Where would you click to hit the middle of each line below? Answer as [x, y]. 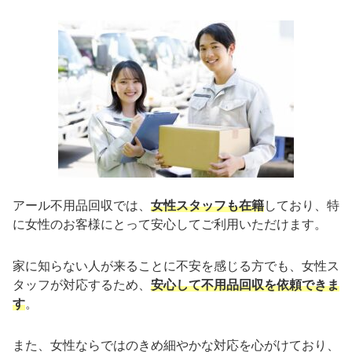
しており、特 [302, 206]
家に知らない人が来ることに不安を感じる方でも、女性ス [176, 266]
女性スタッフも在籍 [207, 206]
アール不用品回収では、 [82, 206]
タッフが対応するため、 [82, 285]
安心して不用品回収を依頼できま [245, 285]
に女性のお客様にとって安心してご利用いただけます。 [170, 225]
